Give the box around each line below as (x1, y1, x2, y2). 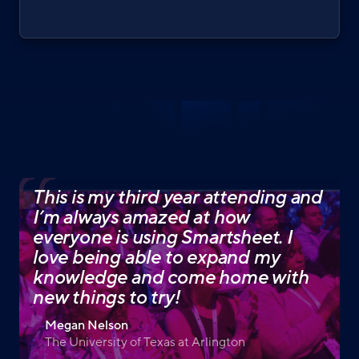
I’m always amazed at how (32, 205, 250, 231)
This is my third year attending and (32, 185, 322, 211)
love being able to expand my (32, 245, 280, 271)
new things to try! (32, 285, 179, 311)
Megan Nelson (45, 317, 128, 335)
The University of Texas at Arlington (45, 333, 245, 352)
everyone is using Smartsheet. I (32, 225, 292, 251)
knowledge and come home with (32, 265, 309, 291)
